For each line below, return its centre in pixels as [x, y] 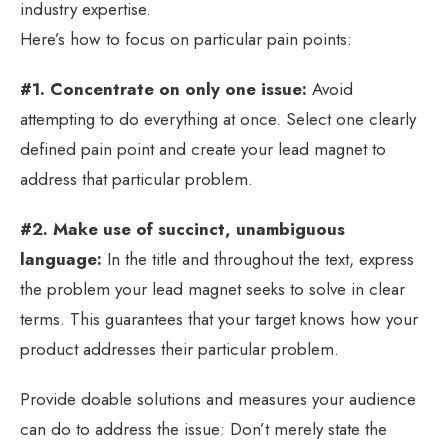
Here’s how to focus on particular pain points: [186, 38]
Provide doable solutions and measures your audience [218, 398]
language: [61, 258]
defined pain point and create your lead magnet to [203, 148]
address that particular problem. [136, 178]
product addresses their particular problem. [179, 348]
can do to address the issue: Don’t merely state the [203, 428]
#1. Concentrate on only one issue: [163, 88]
